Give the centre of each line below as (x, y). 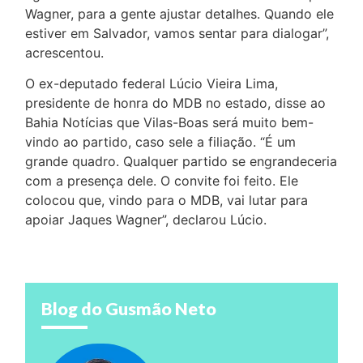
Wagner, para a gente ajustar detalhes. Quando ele (180, 14)
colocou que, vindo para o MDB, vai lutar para (167, 201)
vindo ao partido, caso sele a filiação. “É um (161, 142)
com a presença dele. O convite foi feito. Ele (162, 181)
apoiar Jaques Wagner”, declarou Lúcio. (146, 220)
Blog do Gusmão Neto (129, 308)
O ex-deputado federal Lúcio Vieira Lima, (152, 84)
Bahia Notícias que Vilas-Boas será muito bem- (170, 123)
